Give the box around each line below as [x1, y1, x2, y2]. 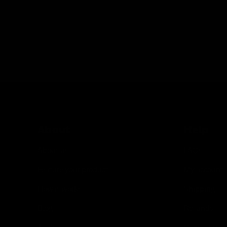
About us [37, 145, 69, 156]
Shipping [183, 184, 215, 195]
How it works [37, 184, 82, 195]
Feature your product [37, 165, 109, 175]
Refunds [183, 203, 213, 214]
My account [183, 165, 223, 175]
